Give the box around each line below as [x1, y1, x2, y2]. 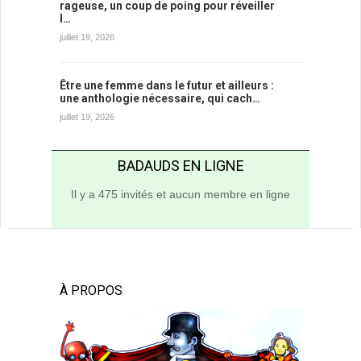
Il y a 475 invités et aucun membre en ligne [71, 187, 290, 201]
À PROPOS [60, 282, 122, 298]
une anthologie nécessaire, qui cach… [60, 91, 260, 105]
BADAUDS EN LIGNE [117, 156, 244, 174]
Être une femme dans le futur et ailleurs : [60, 78, 274, 92]
